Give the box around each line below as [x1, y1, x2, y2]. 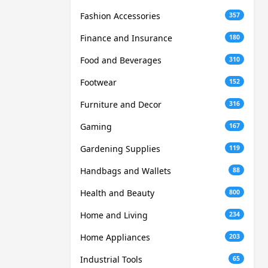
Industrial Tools [80, 254, 142, 266]
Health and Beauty [80, 187, 154, 199]
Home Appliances [80, 232, 150, 243]
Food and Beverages [80, 54, 162, 66]
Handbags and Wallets [80, 165, 171, 177]
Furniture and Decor [80, 99, 162, 111]
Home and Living [80, 209, 148, 221]
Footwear [80, 77, 117, 89]
